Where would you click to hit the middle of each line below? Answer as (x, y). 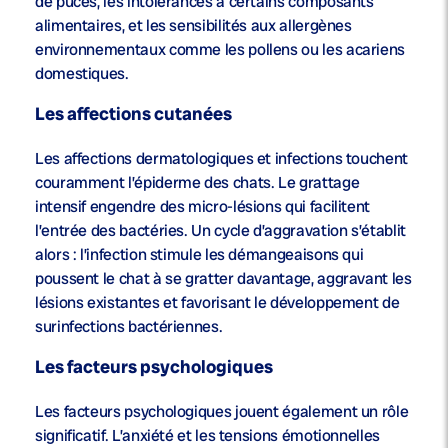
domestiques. (82, 74)
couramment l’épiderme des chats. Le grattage (197, 183)
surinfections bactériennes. (129, 327)
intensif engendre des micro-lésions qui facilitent (203, 207)
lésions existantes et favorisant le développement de (217, 303)
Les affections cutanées (133, 114)
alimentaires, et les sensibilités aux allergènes (193, 26)
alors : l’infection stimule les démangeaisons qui (199, 255)
